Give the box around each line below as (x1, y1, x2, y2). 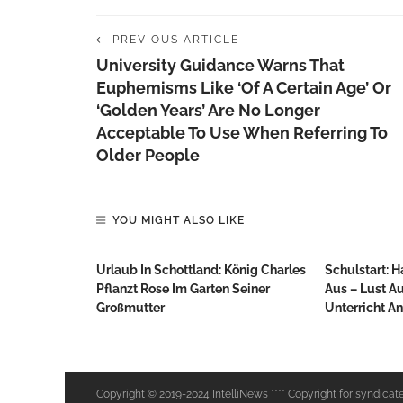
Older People (96, 146, 200, 165)
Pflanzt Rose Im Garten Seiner (96, 282, 270, 296)
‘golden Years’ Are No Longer (96, 101, 320, 120)
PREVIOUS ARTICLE (112, 33, 239, 46)
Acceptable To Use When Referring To (96, 123, 388, 142)
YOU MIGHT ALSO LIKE (112, 214, 245, 227)
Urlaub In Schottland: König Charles (96, 263, 306, 277)
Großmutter (96, 300, 165, 315)
